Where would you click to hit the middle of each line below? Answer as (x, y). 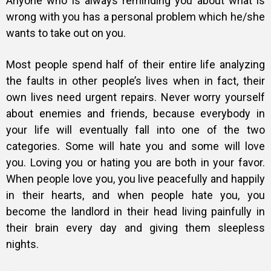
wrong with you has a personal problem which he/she (135, 17)
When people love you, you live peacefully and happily (135, 179)
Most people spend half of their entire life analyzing (135, 65)
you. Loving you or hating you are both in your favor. (135, 163)
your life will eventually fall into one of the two (135, 130)
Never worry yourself (213, 97)
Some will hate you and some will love (165, 146)
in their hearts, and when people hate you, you (135, 195)
